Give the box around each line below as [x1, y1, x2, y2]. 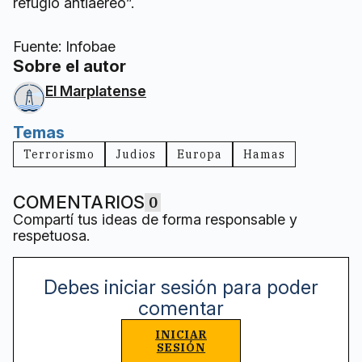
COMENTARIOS [13, 192, 145, 213]
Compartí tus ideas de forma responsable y [13, 211, 297, 229]
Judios [116, 147, 156, 162]
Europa [177, 147, 222, 162]
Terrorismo [23, 147, 95, 162]
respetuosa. [13, 227, 90, 245]
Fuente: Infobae [13, 38, 116, 56]
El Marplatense [45, 82, 146, 100]
